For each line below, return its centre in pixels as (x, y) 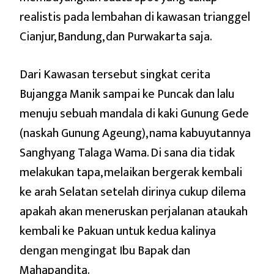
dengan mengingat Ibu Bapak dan (105, 250)
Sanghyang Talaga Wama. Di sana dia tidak (127, 153)
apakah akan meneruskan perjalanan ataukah (134, 211)
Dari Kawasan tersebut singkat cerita (115, 74)
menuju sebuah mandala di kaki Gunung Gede (134, 113)
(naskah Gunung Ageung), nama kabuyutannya (135, 133)
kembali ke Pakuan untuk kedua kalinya (118, 231)
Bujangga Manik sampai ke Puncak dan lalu (127, 94)
